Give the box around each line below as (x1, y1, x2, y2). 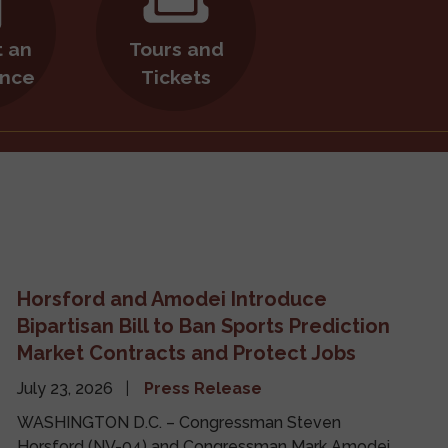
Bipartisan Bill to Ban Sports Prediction (17, 314, 391, 339)
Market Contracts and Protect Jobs (17, 341, 357, 366)
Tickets (141, 65, 211, 88)
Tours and (128, 37, 224, 60)
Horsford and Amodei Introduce (17, 287, 328, 312)
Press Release (144, 379, 263, 399)
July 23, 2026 (17, 379, 118, 399)
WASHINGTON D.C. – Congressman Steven (17, 413, 342, 433)
